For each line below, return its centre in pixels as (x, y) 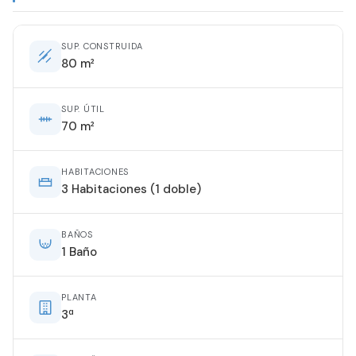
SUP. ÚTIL (83, 109)
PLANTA (79, 298)
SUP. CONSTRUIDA (102, 46)
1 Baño (79, 252)
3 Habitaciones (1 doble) (131, 190)
